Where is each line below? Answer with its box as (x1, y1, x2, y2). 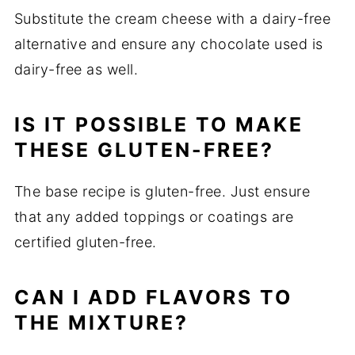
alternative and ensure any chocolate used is (13, 36, 323, 53)
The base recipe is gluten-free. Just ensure (13, 183, 311, 200)
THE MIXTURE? (13, 311, 189, 335)
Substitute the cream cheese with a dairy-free (13, 10, 331, 28)
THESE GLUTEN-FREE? (13, 138, 274, 162)
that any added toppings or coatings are (13, 208, 294, 226)
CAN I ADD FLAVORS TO (13, 285, 292, 310)
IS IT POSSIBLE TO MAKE (13, 113, 303, 137)
